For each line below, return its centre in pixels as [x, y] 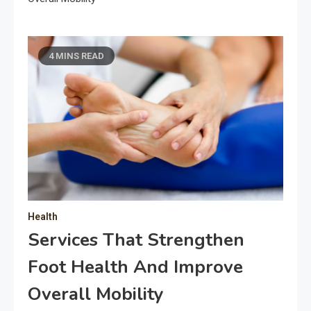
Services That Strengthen [136, 240]
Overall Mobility [96, 294]
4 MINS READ [76, 56]
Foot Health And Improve [135, 267]
